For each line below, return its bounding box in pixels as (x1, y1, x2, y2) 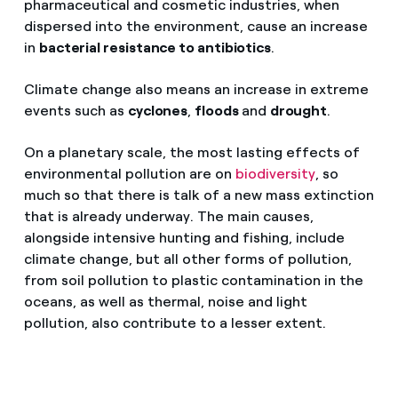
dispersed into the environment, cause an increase (23, 17, 368, 35)
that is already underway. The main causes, (23, 207, 314, 225)
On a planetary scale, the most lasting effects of (23, 143, 360, 161)
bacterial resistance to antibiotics (38, 38, 272, 56)
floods (195, 101, 242, 119)
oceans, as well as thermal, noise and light (23, 292, 307, 310)
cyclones (127, 101, 188, 119)
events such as (23, 101, 128, 119)
